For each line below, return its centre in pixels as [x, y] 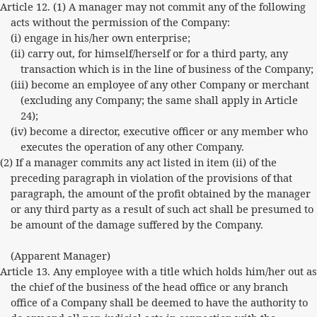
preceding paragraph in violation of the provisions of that [151, 178]
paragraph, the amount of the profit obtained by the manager [160, 193]
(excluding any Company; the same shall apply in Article [160, 100]
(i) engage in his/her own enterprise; [100, 38]
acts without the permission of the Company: [120, 22]
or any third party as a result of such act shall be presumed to [162, 209]
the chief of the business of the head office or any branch [149, 287]
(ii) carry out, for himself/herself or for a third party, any [149, 53]
